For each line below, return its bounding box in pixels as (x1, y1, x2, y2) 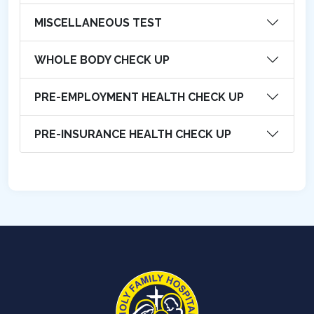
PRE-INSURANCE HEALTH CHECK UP (34, 127, 231, 141)
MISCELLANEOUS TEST (34, 15, 162, 29)
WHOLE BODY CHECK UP (34, 53, 170, 67)
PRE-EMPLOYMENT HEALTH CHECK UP (34, 90, 244, 104)
